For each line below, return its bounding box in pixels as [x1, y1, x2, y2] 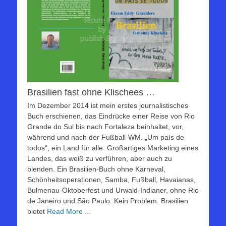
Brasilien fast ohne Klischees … [27, 87, 155, 98]
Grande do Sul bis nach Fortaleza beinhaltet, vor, [27, 123, 184, 131]
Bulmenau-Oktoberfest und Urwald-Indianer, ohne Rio [27, 186, 199, 195]
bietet [27, 207, 47, 216]
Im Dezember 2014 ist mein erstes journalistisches [27, 101, 188, 110]
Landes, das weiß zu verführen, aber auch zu [27, 154, 172, 163]
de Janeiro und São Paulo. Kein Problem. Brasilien [27, 197, 188, 205]
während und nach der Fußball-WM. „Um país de [27, 133, 184, 142]
